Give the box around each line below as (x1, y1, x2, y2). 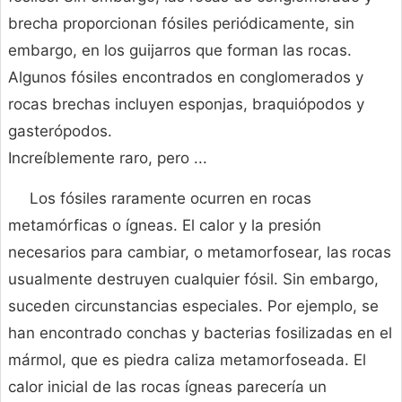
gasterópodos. (8, 122, 112, 141)
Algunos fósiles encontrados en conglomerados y (8, 68, 363, 87)
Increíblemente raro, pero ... (8, 149, 207, 168)
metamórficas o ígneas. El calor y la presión (8, 216, 321, 235)
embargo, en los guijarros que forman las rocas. (8, 41, 352, 60)
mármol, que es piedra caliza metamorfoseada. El (8, 351, 366, 370)
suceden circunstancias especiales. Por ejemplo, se (8, 297, 379, 316)
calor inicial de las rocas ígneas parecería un (8, 378, 327, 397)
